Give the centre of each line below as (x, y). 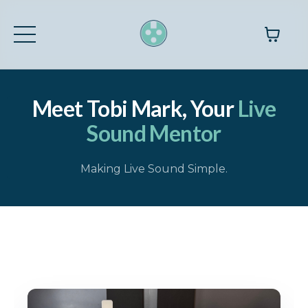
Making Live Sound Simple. (154, 169)
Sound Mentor (154, 133)
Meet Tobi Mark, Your (135, 109)
